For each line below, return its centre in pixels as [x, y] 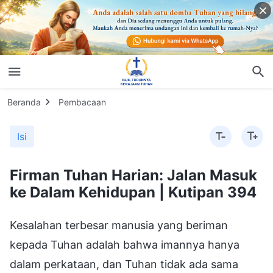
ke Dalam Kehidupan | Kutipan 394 [133, 192]
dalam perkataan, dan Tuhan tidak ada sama [124, 264]
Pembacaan [82, 102]
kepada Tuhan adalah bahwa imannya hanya [125, 244]
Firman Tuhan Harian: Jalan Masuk [133, 175]
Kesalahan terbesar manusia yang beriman [119, 225]
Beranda [24, 102]
